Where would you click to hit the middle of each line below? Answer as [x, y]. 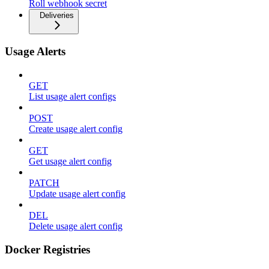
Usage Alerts [35, 52]
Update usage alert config [77, 194]
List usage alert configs [72, 97]
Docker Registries [47, 249]
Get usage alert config [70, 162]
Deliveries [57, 15]
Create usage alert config [76, 129]
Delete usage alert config [76, 226]
